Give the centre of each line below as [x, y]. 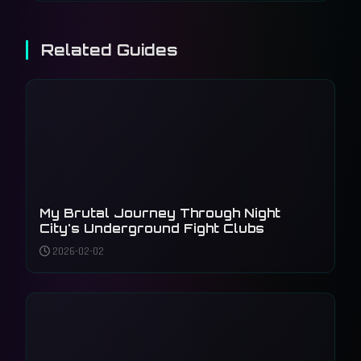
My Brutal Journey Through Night [160, 213]
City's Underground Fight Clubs [152, 228]
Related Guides [109, 50]
